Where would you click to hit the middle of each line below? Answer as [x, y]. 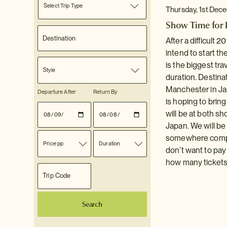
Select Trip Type [63, 6]
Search [92, 204]
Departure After [57, 91]
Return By [105, 91]
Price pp [53, 143]
